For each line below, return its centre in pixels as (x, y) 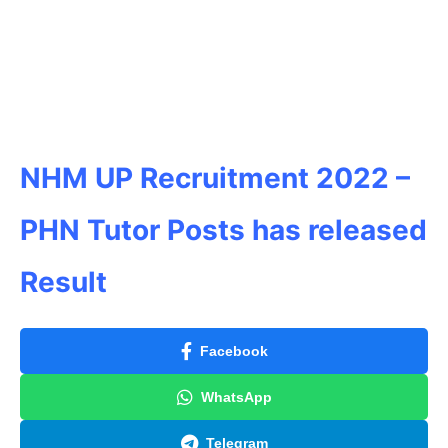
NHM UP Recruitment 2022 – (215, 177)
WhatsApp (236, 396)
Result (63, 281)
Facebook (233, 350)
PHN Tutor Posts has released (223, 229)
